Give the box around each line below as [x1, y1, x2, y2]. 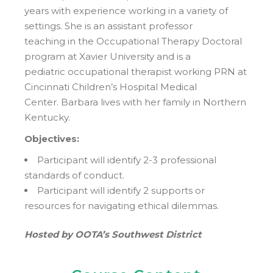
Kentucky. [24, 111, 71, 123]
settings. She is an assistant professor [24, 19, 193, 32]
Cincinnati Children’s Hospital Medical [24, 80, 197, 93]
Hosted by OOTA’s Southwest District [24, 229, 202, 241]
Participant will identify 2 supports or [37, 184, 205, 196]
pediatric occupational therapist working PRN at [24, 65, 247, 77]
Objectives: [24, 132, 80, 144]
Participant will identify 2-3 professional [37, 154, 217, 166]
